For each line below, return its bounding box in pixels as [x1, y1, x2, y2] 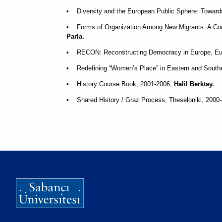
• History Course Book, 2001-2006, [66, 80, 174, 88]
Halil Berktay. [174, 80, 214, 88]
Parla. [66, 33, 84, 40]
